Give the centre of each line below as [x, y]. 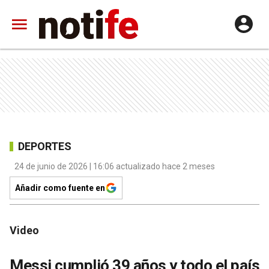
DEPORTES [45, 146]
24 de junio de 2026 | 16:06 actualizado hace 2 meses [115, 166]
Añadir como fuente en [60, 188]
